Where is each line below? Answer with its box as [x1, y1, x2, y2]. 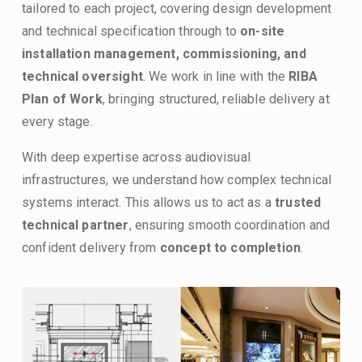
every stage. [21, 113, 93, 129]
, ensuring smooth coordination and [128, 217, 330, 233]
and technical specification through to [21, 23, 241, 39]
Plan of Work [21, 90, 103, 107]
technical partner [21, 217, 129, 233]
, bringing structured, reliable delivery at [102, 90, 330, 107]
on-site [240, 23, 285, 39]
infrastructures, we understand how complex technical [21, 171, 332, 187]
